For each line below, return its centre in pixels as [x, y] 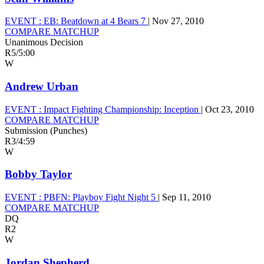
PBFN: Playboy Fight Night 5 [100, 197]
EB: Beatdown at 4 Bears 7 [95, 21]
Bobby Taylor [38, 174]
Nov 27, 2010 [178, 21]
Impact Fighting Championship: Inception [121, 109]
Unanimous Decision [44, 42]
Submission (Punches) [46, 130]
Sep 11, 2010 [187, 197]
